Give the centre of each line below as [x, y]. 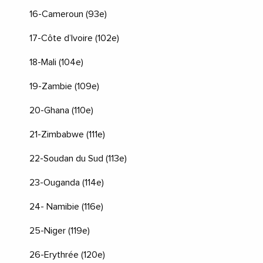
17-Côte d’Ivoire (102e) [74, 38]
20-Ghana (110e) [61, 110]
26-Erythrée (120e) [67, 254]
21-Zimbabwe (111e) [67, 134]
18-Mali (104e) [56, 62]
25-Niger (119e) [60, 230]
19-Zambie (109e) [64, 86]
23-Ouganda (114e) [67, 182]
